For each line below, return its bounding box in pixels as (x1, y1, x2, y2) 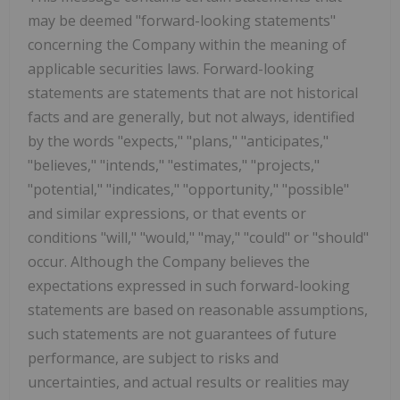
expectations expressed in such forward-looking (28, 275, 350, 296)
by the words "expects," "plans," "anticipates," (28, 130, 329, 151)
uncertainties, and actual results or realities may (28, 371, 349, 392)
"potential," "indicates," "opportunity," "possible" (28, 179, 349, 199)
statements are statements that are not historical (28, 82, 358, 103)
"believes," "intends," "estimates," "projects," (28, 154, 320, 175)
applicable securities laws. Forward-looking (28, 58, 314, 79)
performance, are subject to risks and (28, 347, 279, 368)
